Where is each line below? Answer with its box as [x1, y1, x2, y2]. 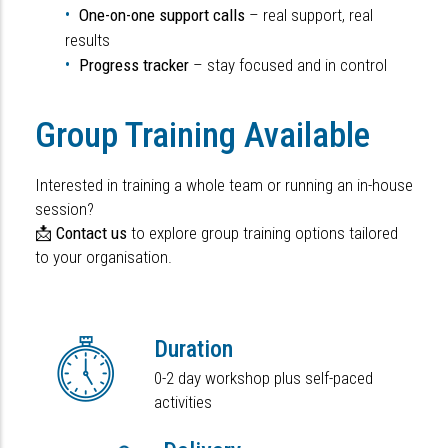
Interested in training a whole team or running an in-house [35, 175, 413, 196]
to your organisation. [35, 247, 172, 268]
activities [154, 392, 212, 413]
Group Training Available [35, 115, 370, 157]
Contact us [56, 223, 127, 244]
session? [35, 199, 94, 220]
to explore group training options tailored [127, 223, 398, 244]
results [65, 30, 110, 51]
